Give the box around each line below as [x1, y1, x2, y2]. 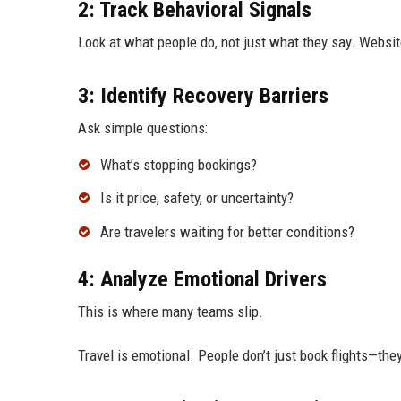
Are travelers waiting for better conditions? [100, 223, 354, 242]
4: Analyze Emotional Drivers [78, 267, 327, 293]
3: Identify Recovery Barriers [78, 82, 328, 108]
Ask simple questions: [78, 118, 208, 137]
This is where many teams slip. [78, 303, 263, 321]
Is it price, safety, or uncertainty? [100, 189, 294, 208]
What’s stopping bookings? [100, 155, 257, 174]
